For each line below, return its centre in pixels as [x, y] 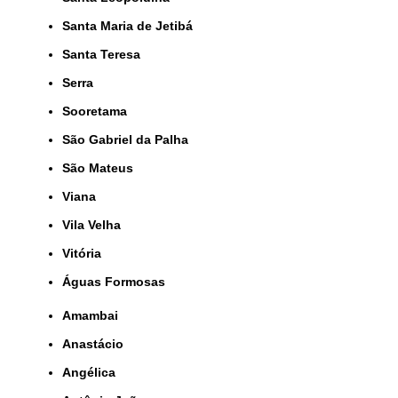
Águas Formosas [118, 281]
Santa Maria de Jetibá [131, 25]
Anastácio [97, 343]
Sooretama [99, 111]
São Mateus [102, 167]
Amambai [95, 315]
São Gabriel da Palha [129, 139]
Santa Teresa [105, 54]
